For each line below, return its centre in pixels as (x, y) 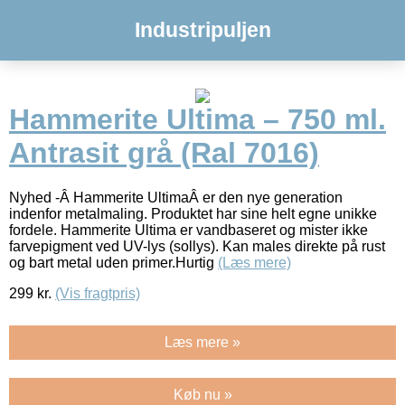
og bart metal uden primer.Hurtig (113, 262)
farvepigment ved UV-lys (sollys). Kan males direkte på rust (197, 246)
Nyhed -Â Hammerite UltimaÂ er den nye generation (176, 197)
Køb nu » (202, 394)
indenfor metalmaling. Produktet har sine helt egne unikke (193, 213)
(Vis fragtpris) (98, 293)
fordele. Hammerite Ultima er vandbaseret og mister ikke (188, 230)
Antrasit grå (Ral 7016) (164, 153)
